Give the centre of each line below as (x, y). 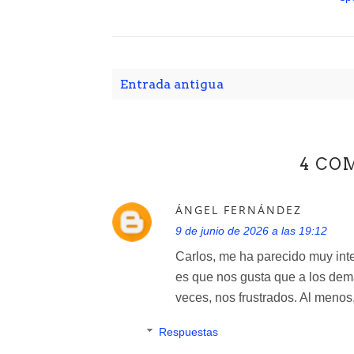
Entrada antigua (172, 84)
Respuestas (189, 332)
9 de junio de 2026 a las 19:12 (251, 231)
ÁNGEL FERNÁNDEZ (239, 210)
